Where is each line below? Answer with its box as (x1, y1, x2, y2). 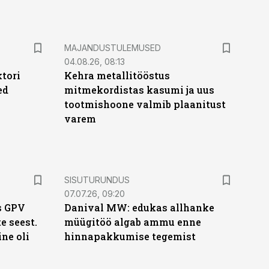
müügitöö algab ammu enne (64, 216, 201, 228)
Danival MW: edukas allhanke (64, 201, 214, 214)
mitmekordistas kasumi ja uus (64, 83, 214, 96)
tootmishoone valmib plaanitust (64, 98, 226, 110)
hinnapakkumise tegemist (64, 230, 196, 243)
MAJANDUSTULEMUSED (64, 43, 161, 53)
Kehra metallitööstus (64, 69, 170, 82)
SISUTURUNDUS (64, 175, 130, 185)
